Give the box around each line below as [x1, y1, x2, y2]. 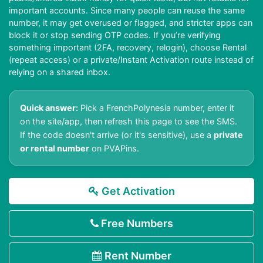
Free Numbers [98, 217, 173, 230]
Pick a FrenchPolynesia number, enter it [78, 103, 234, 113]
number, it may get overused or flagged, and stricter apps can [9, 18, 252, 28]
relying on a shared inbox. [9, 67, 110, 77]
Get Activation [99, 185, 175, 198]
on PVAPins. [89, 143, 139, 154]
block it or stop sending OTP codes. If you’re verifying [9, 30, 221, 41]
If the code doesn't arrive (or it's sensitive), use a [20, 130, 214, 140]
